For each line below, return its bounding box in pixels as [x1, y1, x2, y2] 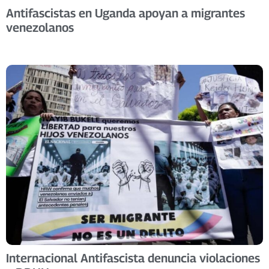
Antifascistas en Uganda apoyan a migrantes [6, 5, 245, 20]
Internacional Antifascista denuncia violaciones [6, 250, 260, 265]
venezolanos [6, 20, 74, 35]
